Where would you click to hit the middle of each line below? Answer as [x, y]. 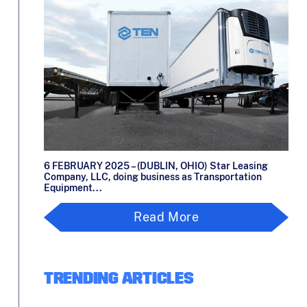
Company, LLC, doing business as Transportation [152, 177]
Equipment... [73, 188]
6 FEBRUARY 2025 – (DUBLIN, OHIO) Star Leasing [156, 166]
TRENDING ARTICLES [119, 280]
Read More [167, 217]
